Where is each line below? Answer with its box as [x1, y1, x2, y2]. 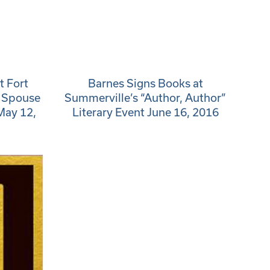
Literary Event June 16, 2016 [72, 105, 219, 119]
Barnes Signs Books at [87, 77, 203, 90]
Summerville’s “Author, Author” [64, 91, 226, 104]
